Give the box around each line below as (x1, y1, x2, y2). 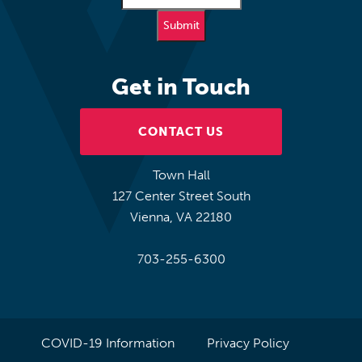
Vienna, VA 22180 (130, 208, 232, 225)
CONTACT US (138, 124, 224, 139)
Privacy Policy (206, 335, 289, 351)
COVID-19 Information (40, 335, 175, 351)
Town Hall (152, 166, 210, 183)
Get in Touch (112, 73, 250, 100)
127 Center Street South (112, 187, 250, 204)
